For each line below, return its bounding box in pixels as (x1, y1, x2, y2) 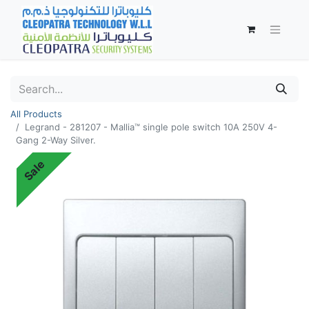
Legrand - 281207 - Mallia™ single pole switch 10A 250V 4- (25, 121, 277, 132)
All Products (10, 108, 62, 119)
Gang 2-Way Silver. (16, 134, 96, 146)
